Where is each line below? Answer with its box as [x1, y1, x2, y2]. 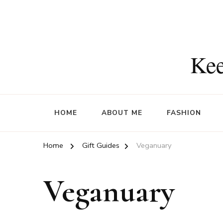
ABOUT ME [102, 108, 142, 117]
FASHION [167, 108, 201, 117]
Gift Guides [82, 140, 119, 150]
